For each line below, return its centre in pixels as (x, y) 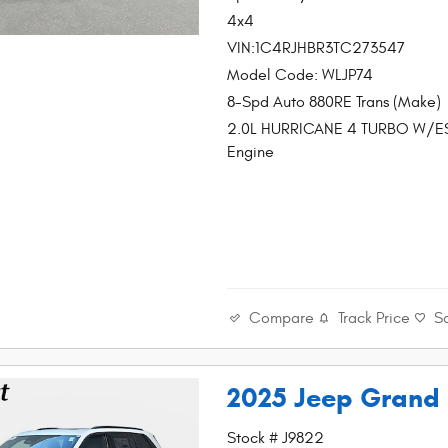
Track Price (374, 318)
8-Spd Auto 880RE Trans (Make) (334, 102)
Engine (251, 152)
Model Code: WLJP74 (300, 75)
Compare (282, 317)
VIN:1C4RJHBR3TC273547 (316, 48)
